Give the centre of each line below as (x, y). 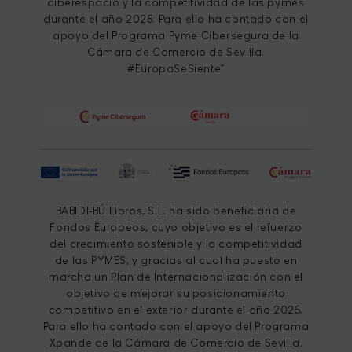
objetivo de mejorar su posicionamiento (176, 294)
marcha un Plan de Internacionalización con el (176, 277)
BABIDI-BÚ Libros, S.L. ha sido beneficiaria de (176, 211)
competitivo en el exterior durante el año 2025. (176, 310)
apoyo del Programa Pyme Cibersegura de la (176, 35)
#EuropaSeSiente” (176, 68)
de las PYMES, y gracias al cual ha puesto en (176, 261)
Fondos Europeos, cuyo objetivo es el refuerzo (176, 228)
